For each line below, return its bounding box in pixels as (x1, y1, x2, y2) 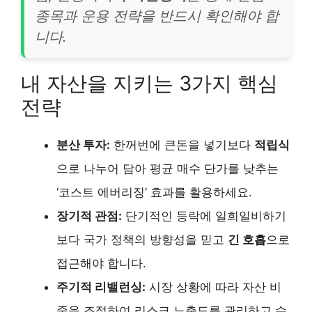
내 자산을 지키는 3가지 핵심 (21, 71, 278, 95)
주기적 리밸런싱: (56, 280, 146, 294)
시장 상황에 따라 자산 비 (146, 280, 281, 294)
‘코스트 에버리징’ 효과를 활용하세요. (56, 185, 252, 199)
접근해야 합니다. (56, 256, 146, 270)
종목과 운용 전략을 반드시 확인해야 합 (35, 7, 279, 24)
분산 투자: (56, 138, 110, 152)
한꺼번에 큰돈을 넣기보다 (110, 138, 254, 152)
